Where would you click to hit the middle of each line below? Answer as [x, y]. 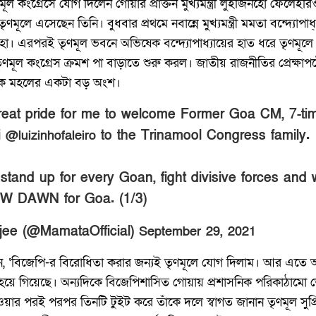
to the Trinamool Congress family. [202, 135]
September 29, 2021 [197, 231]
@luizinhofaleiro [50, 135]
